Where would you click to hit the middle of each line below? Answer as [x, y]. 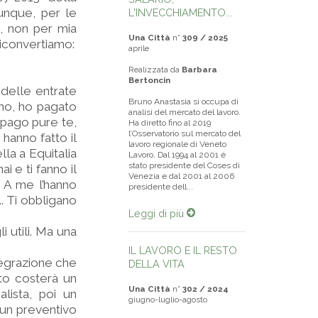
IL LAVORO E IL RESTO [183, 250]
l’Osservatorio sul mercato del [185, 133]
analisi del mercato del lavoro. [185, 112]
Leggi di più [158, 213]
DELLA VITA [157, 264]
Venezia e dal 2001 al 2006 [181, 176]
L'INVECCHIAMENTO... [180, 12]
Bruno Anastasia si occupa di [183, 102]
